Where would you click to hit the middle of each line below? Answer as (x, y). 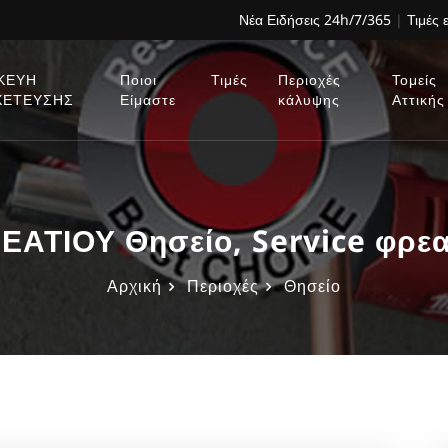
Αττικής (418, 99)
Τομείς (414, 79)
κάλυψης (309, 99)
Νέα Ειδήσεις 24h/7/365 (315, 19)
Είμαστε (148, 99)
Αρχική (134, 285)
